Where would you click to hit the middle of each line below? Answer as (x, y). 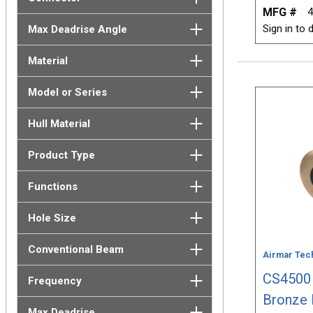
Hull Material (59, 123)
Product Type (61, 155)
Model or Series (67, 92)
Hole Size (52, 218)
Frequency (54, 281)
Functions (52, 186)
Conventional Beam (75, 249)
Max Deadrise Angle (77, 29)
